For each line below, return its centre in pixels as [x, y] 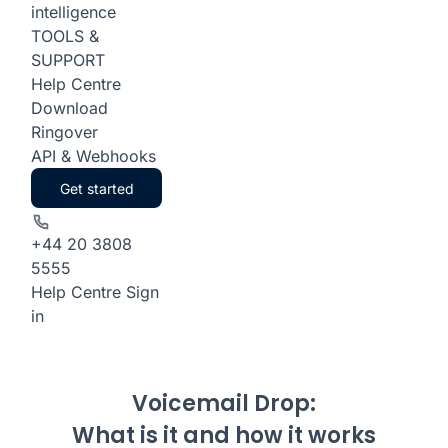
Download [69, 108]
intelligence [73, 12]
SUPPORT [68, 60]
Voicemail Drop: [224, 403]
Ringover [64, 132]
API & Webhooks [93, 156]
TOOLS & [65, 36]
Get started [96, 188]
